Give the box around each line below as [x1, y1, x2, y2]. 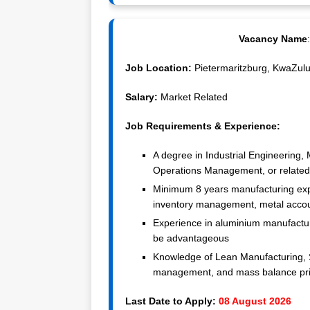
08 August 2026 [219, 295, 291, 307]
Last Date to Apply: [125, 295, 216, 307]
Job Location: [125, 62, 192, 74]
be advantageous [153, 232, 229, 244]
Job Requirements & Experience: [125, 120, 280, 132]
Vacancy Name [238, 33, 307, 45]
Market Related [161, 91, 228, 103]
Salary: [125, 91, 161, 103]
